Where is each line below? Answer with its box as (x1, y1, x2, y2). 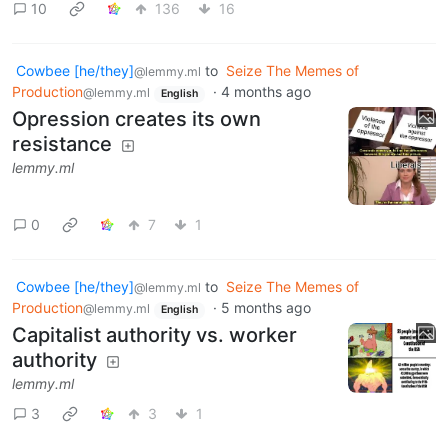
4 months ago (220, 83, 311, 101)
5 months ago (220, 299, 311, 317)
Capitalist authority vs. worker (12, 323, 297, 348)
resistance (12, 131, 112, 156)
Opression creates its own (12, 106, 261, 131)
